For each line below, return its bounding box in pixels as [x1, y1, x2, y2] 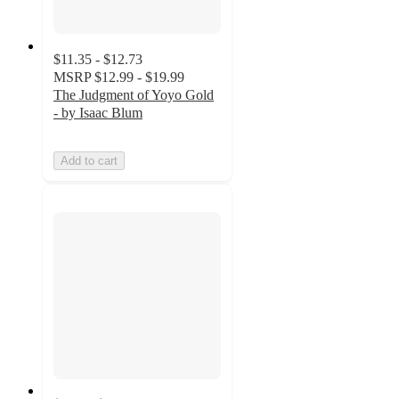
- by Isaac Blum [53, 104, 142, 120]
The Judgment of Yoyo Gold [53, 86, 214, 102]
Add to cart [61, 153, 118, 167]
